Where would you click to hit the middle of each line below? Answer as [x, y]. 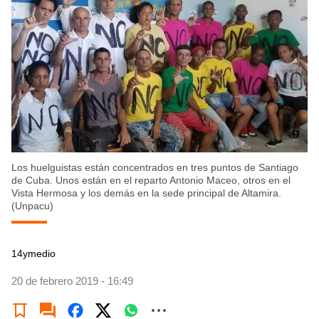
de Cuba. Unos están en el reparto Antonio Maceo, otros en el [151, 181]
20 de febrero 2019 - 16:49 [72, 281]
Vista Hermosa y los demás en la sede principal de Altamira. [146, 193]
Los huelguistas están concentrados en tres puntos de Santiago [155, 168]
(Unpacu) [32, 206]
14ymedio [33, 254]
